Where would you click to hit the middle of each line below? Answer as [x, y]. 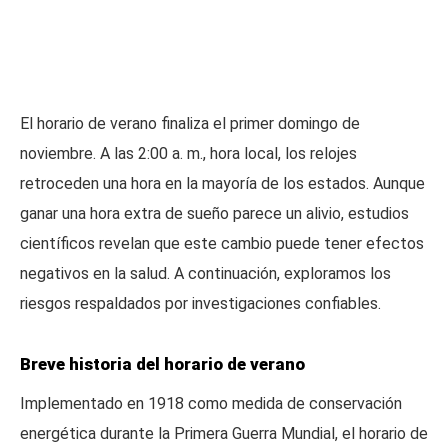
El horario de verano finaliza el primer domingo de [190, 123]
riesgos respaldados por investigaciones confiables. [200, 303]
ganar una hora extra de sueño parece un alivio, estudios [214, 213]
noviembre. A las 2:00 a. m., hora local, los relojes [188, 153]
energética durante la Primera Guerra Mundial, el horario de [224, 433]
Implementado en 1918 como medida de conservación [211, 403]
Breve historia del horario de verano [162, 364]
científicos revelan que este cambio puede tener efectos [222, 243]
